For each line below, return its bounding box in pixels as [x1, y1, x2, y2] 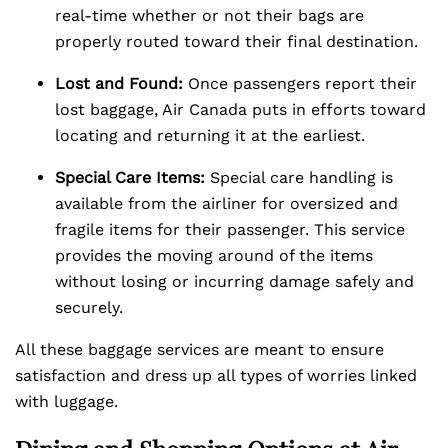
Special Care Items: [55, 168, 205, 187]
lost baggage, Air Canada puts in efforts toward [55, 100, 426, 119]
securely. [55, 298, 123, 317]
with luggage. [15, 392, 118, 411]
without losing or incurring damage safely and [55, 272, 414, 291]
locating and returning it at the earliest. [55, 126, 365, 145]
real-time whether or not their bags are [55, 6, 364, 25]
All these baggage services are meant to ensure [15, 340, 384, 359]
